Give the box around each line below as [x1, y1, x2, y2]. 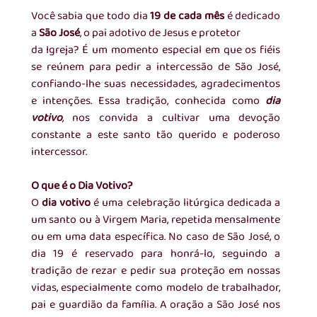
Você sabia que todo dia [30, 7, 151, 25]
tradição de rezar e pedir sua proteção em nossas [30, 262, 281, 280]
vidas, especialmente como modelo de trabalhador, [30, 279, 281, 297]
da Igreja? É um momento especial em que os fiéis [30, 41, 281, 59]
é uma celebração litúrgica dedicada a [91, 194, 281, 212]
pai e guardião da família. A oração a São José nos [30, 296, 281, 314]
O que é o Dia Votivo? [30, 177, 132, 195]
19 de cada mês [150, 7, 224, 25]
